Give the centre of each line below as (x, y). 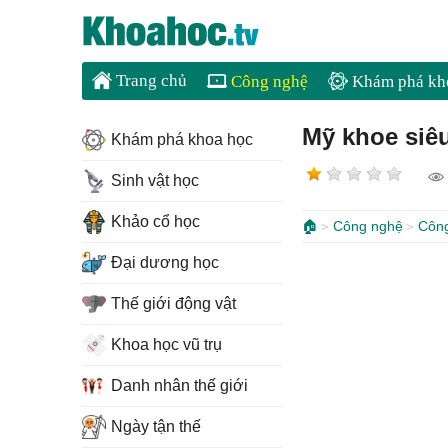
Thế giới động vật (173, 303)
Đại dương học (165, 262)
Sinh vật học (155, 180)
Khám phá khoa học (182, 139)
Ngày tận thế (156, 426)
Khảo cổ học (155, 221)
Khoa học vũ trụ (166, 344)
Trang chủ (149, 80)
